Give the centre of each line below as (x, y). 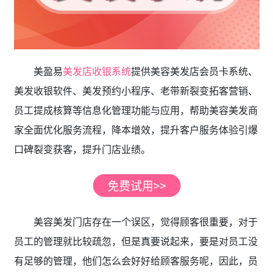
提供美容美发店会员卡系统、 (194, 72)
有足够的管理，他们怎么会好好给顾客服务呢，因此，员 (136, 261)
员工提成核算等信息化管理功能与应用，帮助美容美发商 (136, 111)
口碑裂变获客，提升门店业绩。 (82, 150)
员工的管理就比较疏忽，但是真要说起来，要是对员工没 (136, 242)
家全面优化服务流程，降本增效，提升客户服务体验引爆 (136, 130)
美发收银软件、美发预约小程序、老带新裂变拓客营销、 (136, 91)
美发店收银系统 (97, 72)
